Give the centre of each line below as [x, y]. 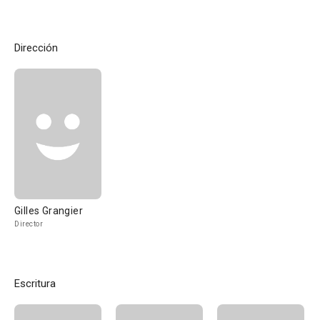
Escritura [35, 284]
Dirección [36, 48]
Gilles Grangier [49, 211]
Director [29, 224]
